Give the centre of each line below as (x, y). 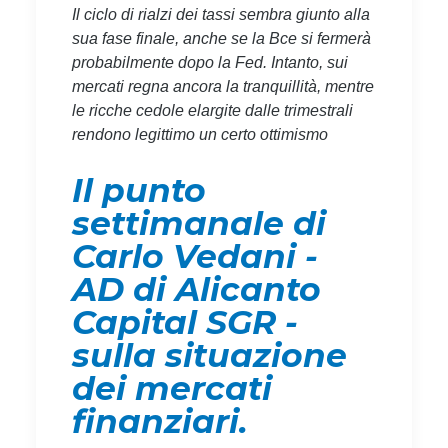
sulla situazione (209, 354)
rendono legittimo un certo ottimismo (200, 134)
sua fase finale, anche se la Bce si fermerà (221, 38)
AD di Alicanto (196, 288)
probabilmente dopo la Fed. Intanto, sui (210, 62)
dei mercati (172, 387)
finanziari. (160, 420)
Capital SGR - (185, 321)
